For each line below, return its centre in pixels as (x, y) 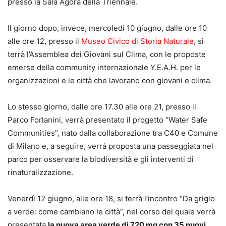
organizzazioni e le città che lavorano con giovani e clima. (110, 80)
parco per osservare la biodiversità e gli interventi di (101, 159)
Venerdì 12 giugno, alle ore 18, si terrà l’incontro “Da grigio (111, 198)
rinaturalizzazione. (40, 172)
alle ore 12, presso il (44, 41)
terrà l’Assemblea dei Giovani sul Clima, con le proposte (107, 54)
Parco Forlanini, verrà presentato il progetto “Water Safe (107, 120)
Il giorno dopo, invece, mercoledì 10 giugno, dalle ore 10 (107, 28)
